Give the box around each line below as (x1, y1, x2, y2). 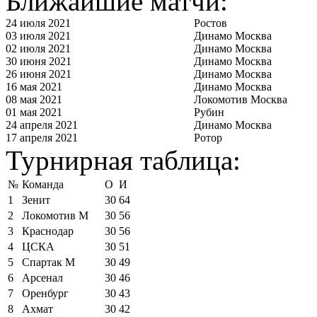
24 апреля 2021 (6, 119, 78, 131)
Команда (22, 178, 64, 190)
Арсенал (22, 272, 63, 284)
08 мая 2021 (6, 93, 62, 105)
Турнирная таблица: (6, 145, 241, 175)
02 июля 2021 (6, 42, 71, 54)
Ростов (194, 17, 227, 29)
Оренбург (22, 287, 69, 299)
